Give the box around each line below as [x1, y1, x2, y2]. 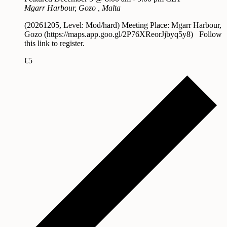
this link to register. [24, 39, 85, 48]
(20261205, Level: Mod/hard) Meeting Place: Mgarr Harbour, [24, 20, 221, 29]
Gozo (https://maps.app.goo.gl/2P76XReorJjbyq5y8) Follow [24, 29, 222, 39]
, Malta [98, 3, 121, 12]
